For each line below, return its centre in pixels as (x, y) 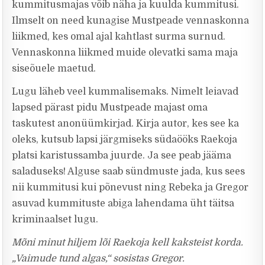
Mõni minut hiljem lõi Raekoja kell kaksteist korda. (128, 243)
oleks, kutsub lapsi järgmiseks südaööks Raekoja (125, 140)
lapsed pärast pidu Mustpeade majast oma (110, 108)
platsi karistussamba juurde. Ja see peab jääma (122, 156)
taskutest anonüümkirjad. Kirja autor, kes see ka (126, 124)
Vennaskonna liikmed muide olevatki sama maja (125, 53)
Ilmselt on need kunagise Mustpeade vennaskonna (131, 21)
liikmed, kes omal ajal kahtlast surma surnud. (119, 37)
